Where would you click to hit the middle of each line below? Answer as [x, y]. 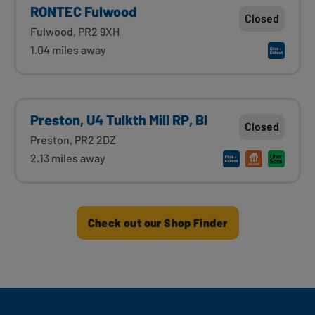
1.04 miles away [68, 49]
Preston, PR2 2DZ [73, 139]
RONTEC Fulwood [83, 11]
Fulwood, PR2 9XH [75, 31]
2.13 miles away [68, 157]
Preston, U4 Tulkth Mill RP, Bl [119, 119]
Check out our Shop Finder [157, 222]
